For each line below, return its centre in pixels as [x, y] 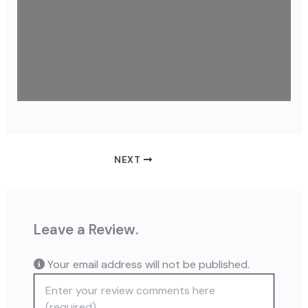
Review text [60, 279]
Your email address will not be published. [147, 264]
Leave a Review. [86, 229]
